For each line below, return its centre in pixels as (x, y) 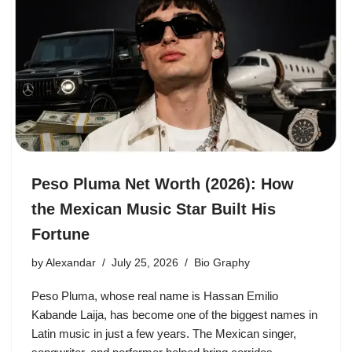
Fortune (60, 235)
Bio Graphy (222, 263)
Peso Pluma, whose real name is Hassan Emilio (155, 296)
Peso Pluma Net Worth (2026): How (163, 184)
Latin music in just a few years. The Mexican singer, (164, 334)
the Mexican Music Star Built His (154, 209)
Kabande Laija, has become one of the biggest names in (174, 315)
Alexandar (71, 263)
